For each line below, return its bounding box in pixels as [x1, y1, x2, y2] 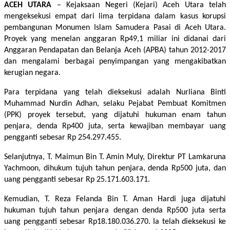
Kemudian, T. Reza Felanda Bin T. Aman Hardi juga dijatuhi [4, 195, 226, 203]
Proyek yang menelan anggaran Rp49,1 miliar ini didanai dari [4, 34, 226, 43]
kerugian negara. [4, 68, 61, 77]
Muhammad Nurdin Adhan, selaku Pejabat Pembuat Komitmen [4, 99, 226, 108]
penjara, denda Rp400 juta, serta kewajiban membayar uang [4, 122, 226, 130]
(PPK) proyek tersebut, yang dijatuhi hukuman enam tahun [4, 110, 226, 119]
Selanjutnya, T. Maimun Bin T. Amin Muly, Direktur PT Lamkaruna [4, 152, 226, 161]
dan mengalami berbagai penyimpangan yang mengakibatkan [4, 57, 226, 66]
